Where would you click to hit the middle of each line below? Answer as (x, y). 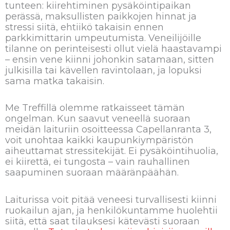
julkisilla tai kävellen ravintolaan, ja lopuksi (103, 70)
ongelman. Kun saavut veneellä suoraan (98, 119)
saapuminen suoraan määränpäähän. (92, 173)
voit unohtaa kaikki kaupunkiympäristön (99, 140)
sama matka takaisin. (55, 81)
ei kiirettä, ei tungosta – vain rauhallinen (98, 162)
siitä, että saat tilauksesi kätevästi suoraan (102, 221)
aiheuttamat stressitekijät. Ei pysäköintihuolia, (112, 151)
